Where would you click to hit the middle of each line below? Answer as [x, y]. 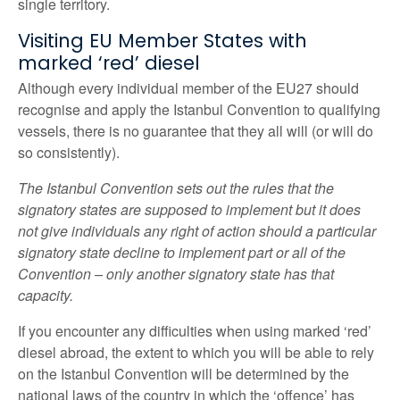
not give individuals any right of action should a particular [197, 231]
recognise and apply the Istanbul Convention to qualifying [199, 110]
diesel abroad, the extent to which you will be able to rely [196, 353]
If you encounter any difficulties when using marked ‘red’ [195, 331]
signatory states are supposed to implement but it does [189, 210]
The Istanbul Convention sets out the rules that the [176, 188]
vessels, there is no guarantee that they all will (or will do [196, 131]
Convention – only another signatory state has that [176, 274]
